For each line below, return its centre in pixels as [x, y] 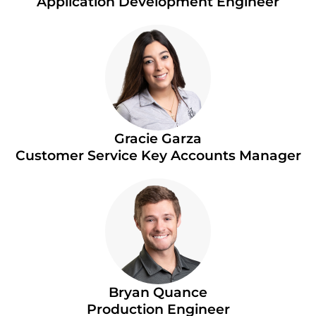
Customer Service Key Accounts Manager [158, 155]
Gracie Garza [158, 138]
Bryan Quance [158, 292]
